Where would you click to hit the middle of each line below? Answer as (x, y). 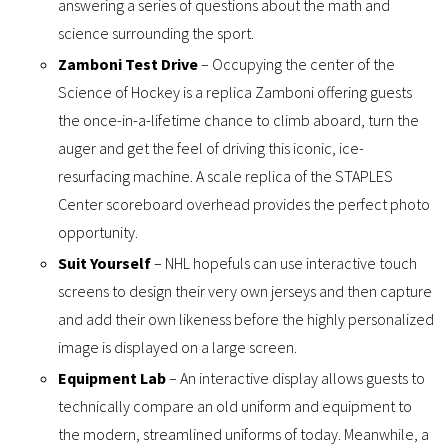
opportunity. (98, 232)
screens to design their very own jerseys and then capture (245, 291)
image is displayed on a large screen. (178, 347)
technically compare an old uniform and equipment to (235, 406)
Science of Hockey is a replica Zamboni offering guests (235, 92)
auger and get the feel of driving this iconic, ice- (211, 148)
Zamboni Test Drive (128, 64)
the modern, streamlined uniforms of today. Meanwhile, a (244, 434)
